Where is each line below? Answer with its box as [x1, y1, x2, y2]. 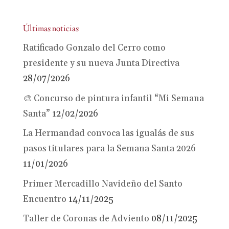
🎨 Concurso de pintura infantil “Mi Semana [22, 93, 204, 104]
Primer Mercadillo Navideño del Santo [22, 178, 182, 190]
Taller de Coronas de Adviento [22, 213, 149, 225]
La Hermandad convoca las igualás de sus [22, 128, 194, 140]
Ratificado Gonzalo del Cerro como [22, 42, 166, 54]
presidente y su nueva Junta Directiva [22, 58, 179, 70]
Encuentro [22, 193, 66, 205]
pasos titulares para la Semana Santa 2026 [22, 143, 196, 155]
